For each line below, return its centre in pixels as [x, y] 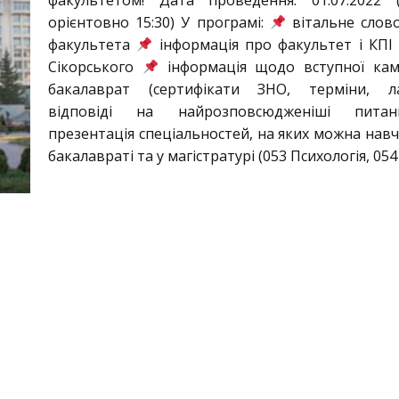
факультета [93, 45]
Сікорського [95, 67]
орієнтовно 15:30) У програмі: [159, 22]
